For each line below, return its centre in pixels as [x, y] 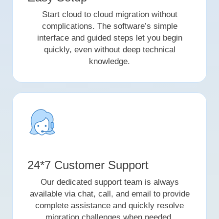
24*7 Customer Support [88, 165]
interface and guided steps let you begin [109, 38]
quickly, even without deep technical [109, 50]
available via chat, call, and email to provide [109, 194]
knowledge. [109, 62]
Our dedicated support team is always [109, 182]
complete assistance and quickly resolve [109, 206]
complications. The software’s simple [109, 26]
